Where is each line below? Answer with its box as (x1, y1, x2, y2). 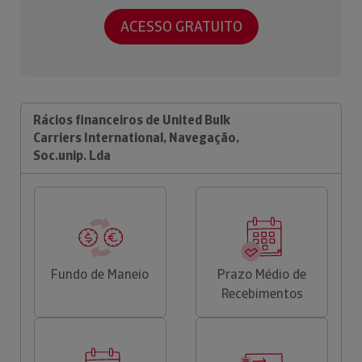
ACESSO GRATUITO (120, 17, 242, 36)
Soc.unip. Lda (33, 146, 111, 164)
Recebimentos (221, 284, 303, 302)
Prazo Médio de (217, 265, 307, 283)
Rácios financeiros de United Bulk (33, 111, 230, 128)
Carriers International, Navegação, (33, 128, 239, 146)
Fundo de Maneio (51, 265, 149, 283)
